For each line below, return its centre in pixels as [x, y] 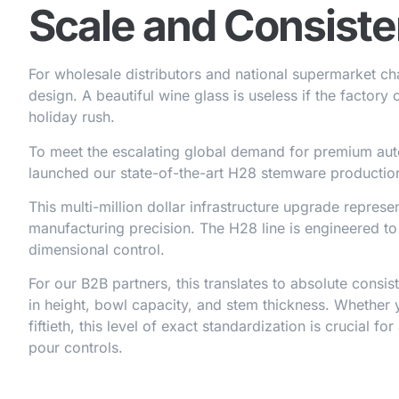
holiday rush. [72, 117]
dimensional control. [99, 249]
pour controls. [76, 348]
